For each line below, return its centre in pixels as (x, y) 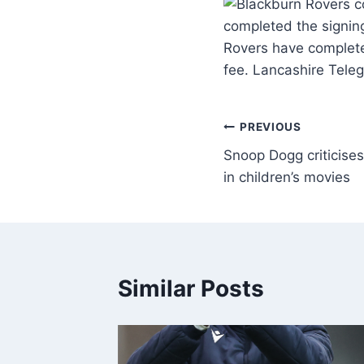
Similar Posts (191, 288)
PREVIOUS (271, 127)
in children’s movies (287, 177)
